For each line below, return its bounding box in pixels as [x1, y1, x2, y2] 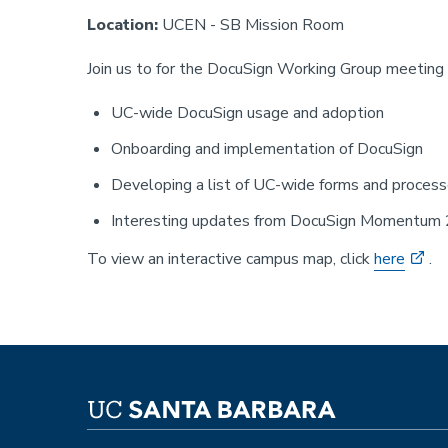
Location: [87, 13, 158, 36]
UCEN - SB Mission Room [158, 13, 344, 36]
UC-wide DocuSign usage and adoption [111, 101, 384, 124]
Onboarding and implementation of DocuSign [111, 137, 423, 160]
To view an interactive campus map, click [87, 247, 374, 270]
